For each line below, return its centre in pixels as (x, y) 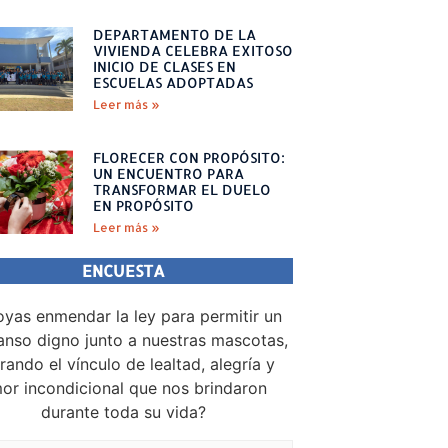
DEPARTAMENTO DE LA (174, 35)
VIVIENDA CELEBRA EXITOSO (192, 51)
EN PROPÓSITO (143, 206)
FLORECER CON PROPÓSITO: (188, 158)
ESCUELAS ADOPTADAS (172, 83)
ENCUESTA (124, 271)
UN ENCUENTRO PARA (168, 174)
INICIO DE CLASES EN (164, 67)
